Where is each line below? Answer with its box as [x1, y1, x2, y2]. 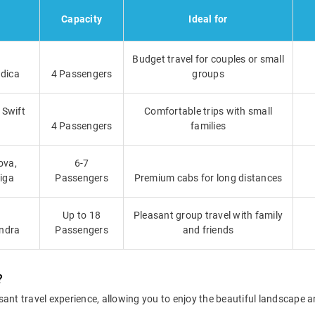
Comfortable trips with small [144, 105, 272, 117]
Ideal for [188, 13, 228, 25]
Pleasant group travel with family [133, 210, 283, 221]
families [191, 120, 226, 132]
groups [192, 68, 224, 80]
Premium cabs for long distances [134, 172, 283, 184]
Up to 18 [63, 210, 101, 221]
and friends [182, 224, 234, 236]
